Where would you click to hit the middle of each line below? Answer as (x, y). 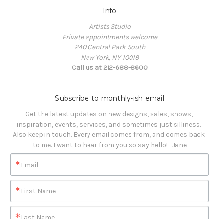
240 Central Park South (109, 47)
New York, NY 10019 (109, 58)
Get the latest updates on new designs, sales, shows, (109, 114)
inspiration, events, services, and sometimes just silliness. (109, 125)
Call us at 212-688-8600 (109, 68)
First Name (38, 191)
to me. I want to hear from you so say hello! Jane (109, 145)
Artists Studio (109, 27)
